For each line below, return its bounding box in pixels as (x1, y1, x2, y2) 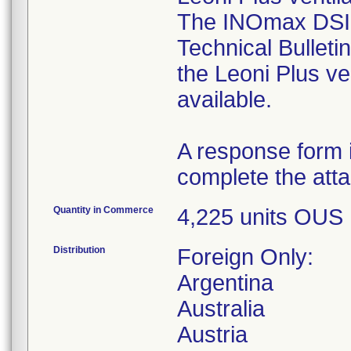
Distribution (53, 244, 105, 255)
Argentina (177, 270, 273, 295)
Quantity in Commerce (53, 204, 154, 215)
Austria (177, 322, 248, 347)
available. (177, 87, 272, 112)
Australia (177, 296, 265, 321)
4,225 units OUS (177, 204, 343, 230)
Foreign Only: (177, 244, 313, 270)
